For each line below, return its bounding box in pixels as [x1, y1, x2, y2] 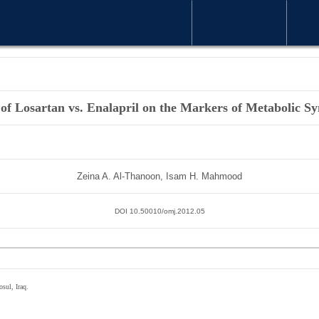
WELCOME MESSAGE [211, 29, 287, 42]
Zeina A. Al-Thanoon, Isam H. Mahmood [77, 172, 242, 182]
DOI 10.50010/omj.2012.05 [114, 209, 205, 216]
